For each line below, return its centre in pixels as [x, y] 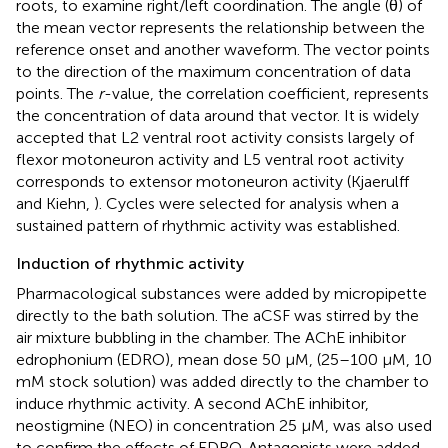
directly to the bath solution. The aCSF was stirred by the [217, 316]
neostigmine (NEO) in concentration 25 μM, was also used [224, 426]
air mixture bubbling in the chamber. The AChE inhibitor [211, 338]
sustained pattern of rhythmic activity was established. [208, 226]
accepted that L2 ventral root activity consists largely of [215, 138]
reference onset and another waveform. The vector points [223, 50]
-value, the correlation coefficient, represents [266, 94]
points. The [57, 94]
